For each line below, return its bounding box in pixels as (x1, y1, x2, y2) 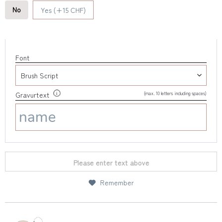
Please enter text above (73, 158, 149, 167)
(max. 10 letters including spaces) (144, 90, 207, 97)
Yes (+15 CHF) (40, 5, 86, 15)
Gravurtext (15, 90, 50, 100)
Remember (100, 177, 134, 187)
